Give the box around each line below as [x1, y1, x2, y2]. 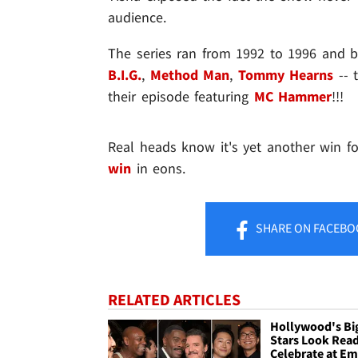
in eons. [131, 159, 186, 178]
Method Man [149, 66, 230, 85]
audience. [108, 8, 166, 27]
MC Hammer [253, 87, 332, 106]
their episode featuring [108, 87, 254, 106]
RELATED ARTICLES [108, 289, 241, 310]
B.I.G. [108, 66, 141, 85]
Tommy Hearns [237, 66, 334, 85]
